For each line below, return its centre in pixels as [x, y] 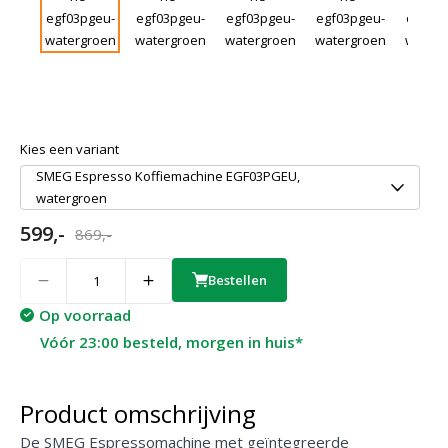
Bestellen [237, 279]
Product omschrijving [138, 413]
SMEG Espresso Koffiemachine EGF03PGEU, [168, 176]
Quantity [38, 262]
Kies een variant [69, 148]
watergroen [71, 198]
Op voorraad [85, 314]
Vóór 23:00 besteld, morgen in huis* [171, 341]
